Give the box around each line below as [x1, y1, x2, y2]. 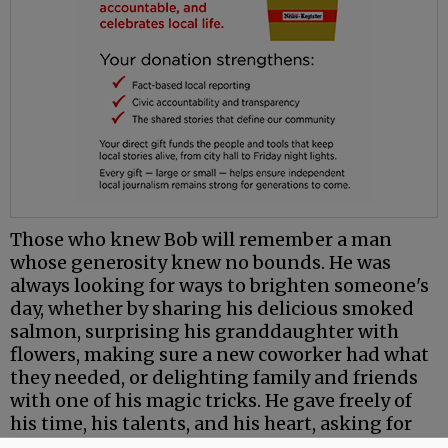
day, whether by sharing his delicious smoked [10, 297, 414, 321]
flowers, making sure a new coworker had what [10, 343, 429, 367]
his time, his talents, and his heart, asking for [10, 412, 412, 436]
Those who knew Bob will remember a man [10, 228, 392, 252]
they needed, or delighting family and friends [10, 366, 418, 390]
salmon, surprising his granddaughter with [10, 320, 399, 344]
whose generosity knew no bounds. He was [10, 251, 391, 275]
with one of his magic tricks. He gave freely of [10, 389, 412, 413]
